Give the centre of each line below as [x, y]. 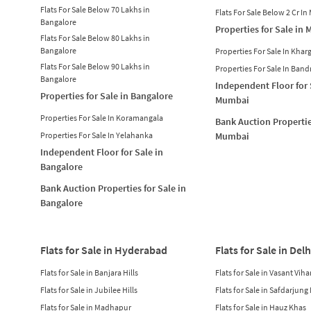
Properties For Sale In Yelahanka [96, 135]
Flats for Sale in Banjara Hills [89, 272]
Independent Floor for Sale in [101, 152]
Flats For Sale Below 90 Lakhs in [95, 66]
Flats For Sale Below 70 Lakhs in [95, 9]
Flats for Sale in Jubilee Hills [89, 289]
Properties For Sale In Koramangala [101, 117]
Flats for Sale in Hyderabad [103, 250]
